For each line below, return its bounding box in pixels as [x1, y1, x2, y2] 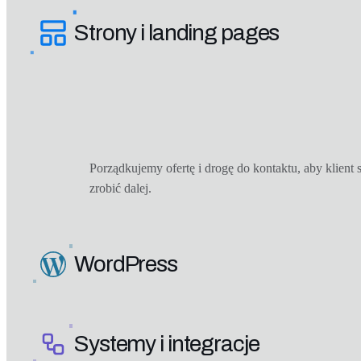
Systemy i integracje [74, 331, 259, 357]
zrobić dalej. [89, 180, 152, 195]
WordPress [74, 251, 177, 277]
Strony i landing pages [74, 20, 280, 46]
